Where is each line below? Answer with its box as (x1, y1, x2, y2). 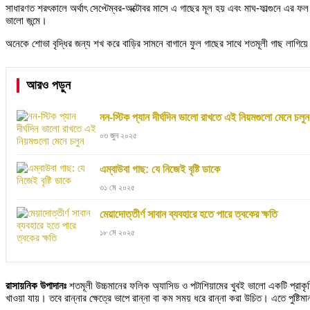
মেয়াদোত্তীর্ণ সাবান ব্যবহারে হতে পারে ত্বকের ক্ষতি (100, 208, 277, 220)
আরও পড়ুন (26, 77, 71, 92)
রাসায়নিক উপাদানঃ (6, 279, 66, 291)
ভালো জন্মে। (6, 14, 47, 26)
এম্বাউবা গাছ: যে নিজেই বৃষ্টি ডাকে (100, 163, 220, 175)
